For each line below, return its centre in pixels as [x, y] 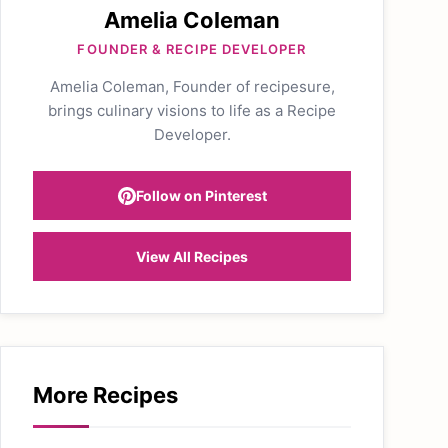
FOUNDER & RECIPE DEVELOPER [192, 49]
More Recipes [105, 395]
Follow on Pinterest [201, 195]
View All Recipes [192, 256]
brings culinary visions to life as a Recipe [192, 110]
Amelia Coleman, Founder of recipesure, [192, 86]
